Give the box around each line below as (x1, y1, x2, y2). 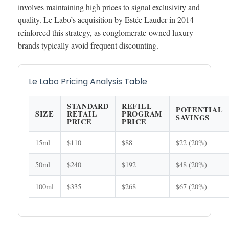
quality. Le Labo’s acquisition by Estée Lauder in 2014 (18, 14, 194, 26)
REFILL (122, 101, 152, 112)
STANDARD (67, 101, 109, 112)
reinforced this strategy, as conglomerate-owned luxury (18, 27, 193, 38)
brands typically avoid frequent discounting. (18, 40, 158, 51)
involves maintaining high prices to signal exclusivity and (18, 2, 200, 13)
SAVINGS (176, 112, 210, 123)
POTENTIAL (176, 104, 223, 116)
